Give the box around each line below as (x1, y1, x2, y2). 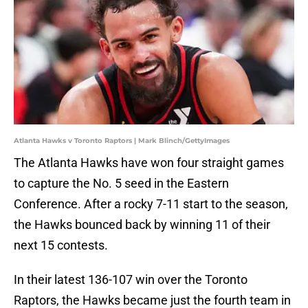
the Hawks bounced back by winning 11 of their (14, 217, 270, 232)
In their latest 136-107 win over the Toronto (14, 272, 247, 287)
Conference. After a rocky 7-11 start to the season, (14, 197, 288, 212)
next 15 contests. (14, 238, 108, 253)
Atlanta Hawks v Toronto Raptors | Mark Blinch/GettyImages (14, 136, 230, 146)
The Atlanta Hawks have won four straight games (14, 155, 284, 170)
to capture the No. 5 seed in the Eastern (14, 176, 229, 191)
